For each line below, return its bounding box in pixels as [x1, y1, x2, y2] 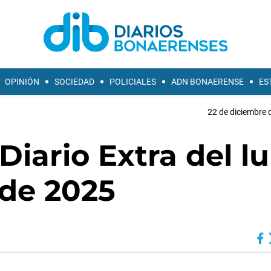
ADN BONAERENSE [171, 77, 244, 87]
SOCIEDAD [54, 77, 94, 87]
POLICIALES [109, 77, 156, 87]
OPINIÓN [5, 77, 39, 87]
